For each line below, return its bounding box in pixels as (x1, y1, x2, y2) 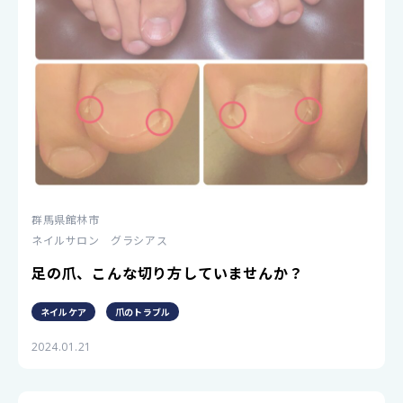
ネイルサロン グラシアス (31, 232, 168, 248)
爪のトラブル (115, 305, 171, 319)
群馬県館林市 (31, 211, 100, 228)
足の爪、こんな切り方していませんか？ (31, 262, 304, 284)
